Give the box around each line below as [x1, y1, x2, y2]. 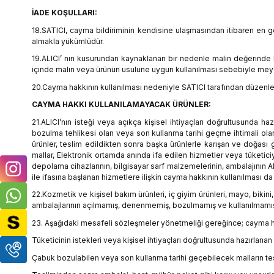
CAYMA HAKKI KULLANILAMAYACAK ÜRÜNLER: [32, 100, 211, 109]
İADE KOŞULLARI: [32, 7, 97, 17]
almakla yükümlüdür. [32, 36, 104, 46]
